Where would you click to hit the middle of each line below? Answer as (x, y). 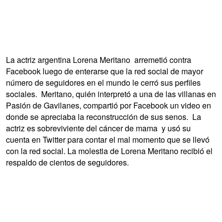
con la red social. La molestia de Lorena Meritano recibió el (109, 151)
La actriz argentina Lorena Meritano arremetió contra (99, 59)
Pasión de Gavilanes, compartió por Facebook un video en (109, 105)
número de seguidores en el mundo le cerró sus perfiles (103, 82)
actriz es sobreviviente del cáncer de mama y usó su (98, 128)
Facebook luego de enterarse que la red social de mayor (105, 71)
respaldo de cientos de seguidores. (69, 162)
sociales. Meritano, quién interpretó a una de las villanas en (111, 94)
